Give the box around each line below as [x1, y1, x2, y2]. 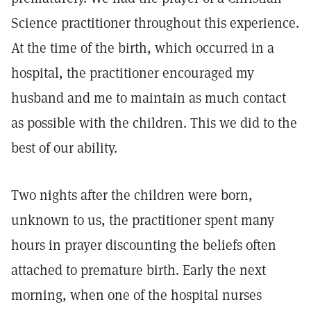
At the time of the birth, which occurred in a [11, 39, 274, 57]
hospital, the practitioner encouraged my [11, 64, 254, 82]
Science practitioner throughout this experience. [11, 14, 299, 32]
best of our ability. [11, 139, 117, 157]
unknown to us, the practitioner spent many [11, 211, 274, 229]
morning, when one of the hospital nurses [11, 286, 262, 304]
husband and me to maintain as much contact [11, 89, 286, 107]
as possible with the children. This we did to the [11, 114, 297, 132]
